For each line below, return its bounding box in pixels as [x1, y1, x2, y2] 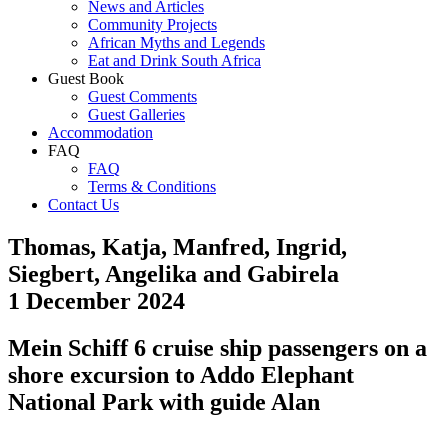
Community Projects [88, 16, 217, 33]
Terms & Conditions [88, 178, 216, 195]
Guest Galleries [88, 106, 185, 123]
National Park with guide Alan [8, 388, 320, 415]
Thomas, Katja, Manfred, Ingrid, [8, 233, 347, 260]
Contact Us [48, 196, 119, 213]
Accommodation [48, 124, 153, 141]
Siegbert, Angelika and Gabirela [8, 260, 339, 287]
